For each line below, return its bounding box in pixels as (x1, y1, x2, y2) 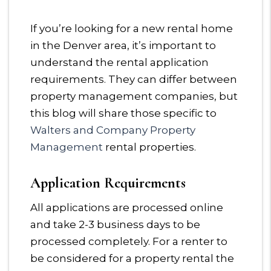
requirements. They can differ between (30, 73, 237, 85)
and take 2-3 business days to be (30, 218, 200, 230)
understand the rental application (30, 56, 209, 68)
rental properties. (103, 141, 196, 153)
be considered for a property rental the (30, 252, 234, 264)
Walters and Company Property (30, 124, 195, 136)
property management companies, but (30, 90, 238, 102)
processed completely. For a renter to (30, 235, 227, 247)
